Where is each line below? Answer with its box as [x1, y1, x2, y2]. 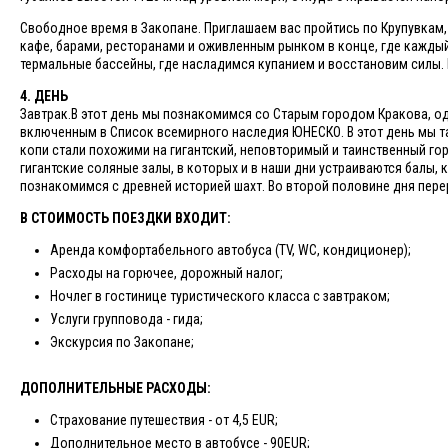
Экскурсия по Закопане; [50, 334, 194, 350]
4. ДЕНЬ [20, 88, 68, 104]
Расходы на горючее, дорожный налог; [50, 265, 283, 281]
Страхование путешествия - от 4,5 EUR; [50, 412, 278, 428]
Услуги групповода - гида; [50, 311, 203, 327]
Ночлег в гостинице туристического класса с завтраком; [50, 288, 390, 304]
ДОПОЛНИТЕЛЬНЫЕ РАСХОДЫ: [20, 380, 211, 396]
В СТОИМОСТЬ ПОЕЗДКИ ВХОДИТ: [20, 210, 231, 226]
